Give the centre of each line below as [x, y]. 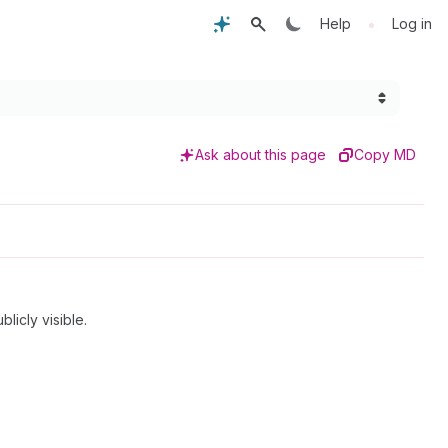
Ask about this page [260, 154]
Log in [412, 23]
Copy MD [385, 154]
